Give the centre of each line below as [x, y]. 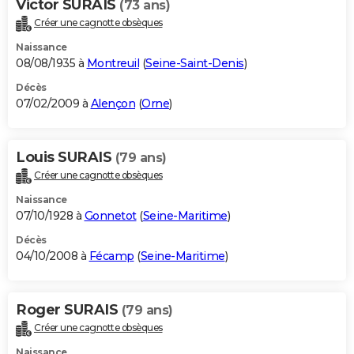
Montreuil [113, 63]
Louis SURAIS [66, 157]
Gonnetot [110, 215]
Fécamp [111, 256]
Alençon [113, 103]
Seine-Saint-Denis [195, 63]
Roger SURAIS [69, 309]
